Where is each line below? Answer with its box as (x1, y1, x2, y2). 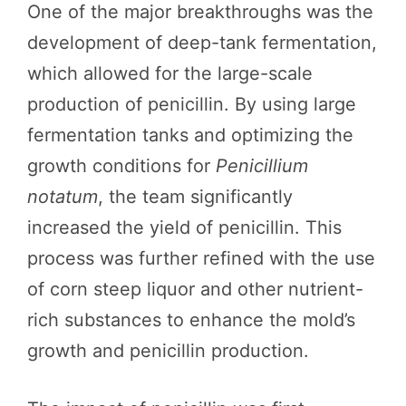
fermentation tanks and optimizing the (27, 124, 353, 146)
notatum (27, 186, 98, 208)
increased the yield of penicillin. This (27, 217, 342, 238)
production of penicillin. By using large (27, 93, 356, 115)
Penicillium (216, 155, 308, 177)
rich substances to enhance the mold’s (27, 309, 355, 331)
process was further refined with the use (27, 247, 375, 269)
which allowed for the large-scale (27, 63, 313, 84)
